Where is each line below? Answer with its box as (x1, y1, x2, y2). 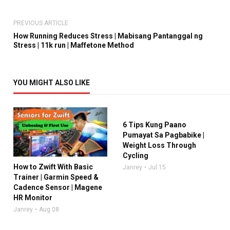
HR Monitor (13, 194, 52, 202)
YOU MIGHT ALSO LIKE (13, 79, 90, 87)
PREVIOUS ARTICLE (13, 20, 68, 27)
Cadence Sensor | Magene (13, 183, 102, 192)
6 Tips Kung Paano (122, 121, 186, 129)
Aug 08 (39, 206, 59, 214)
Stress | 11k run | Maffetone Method (13, 41, 134, 50)
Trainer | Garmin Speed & (13, 173, 99, 182)
